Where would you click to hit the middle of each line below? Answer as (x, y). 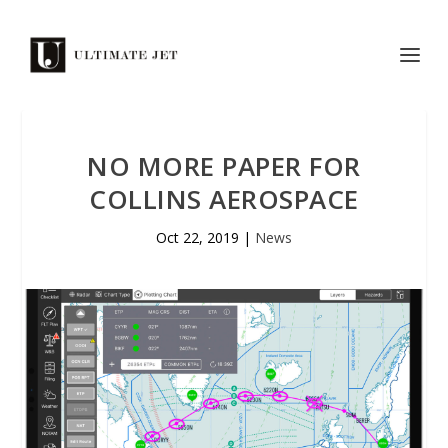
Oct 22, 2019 (197, 237)
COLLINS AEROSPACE (224, 199)
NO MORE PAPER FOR (224, 166)
